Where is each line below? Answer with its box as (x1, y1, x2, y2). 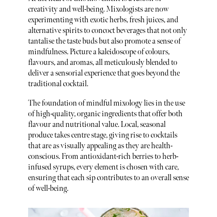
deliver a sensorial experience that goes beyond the (28, 69, 180, 78)
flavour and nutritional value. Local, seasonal (28, 120, 166, 129)
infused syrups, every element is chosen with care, (28, 162, 179, 172)
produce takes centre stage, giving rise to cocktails (28, 130, 177, 140)
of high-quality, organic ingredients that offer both (28, 109, 183, 119)
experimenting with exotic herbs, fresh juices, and (28, 15, 178, 25)
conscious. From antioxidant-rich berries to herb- (28, 152, 178, 161)
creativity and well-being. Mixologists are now (28, 5, 169, 15)
